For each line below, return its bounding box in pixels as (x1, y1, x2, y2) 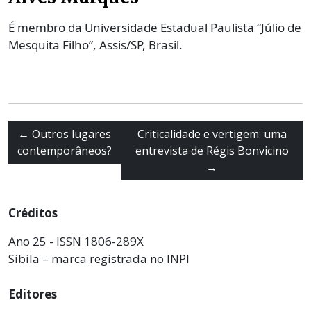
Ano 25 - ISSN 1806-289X (8, 233, 144, 249)
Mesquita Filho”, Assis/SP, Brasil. (8, 36, 183, 53)
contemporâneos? (17, 142, 112, 158)
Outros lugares (32, 126, 111, 142)
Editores (8, 285, 57, 302)
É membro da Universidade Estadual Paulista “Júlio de (8, 19, 301, 35)
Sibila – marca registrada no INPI (8, 250, 190, 267)
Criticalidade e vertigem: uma (137, 126, 287, 142)
